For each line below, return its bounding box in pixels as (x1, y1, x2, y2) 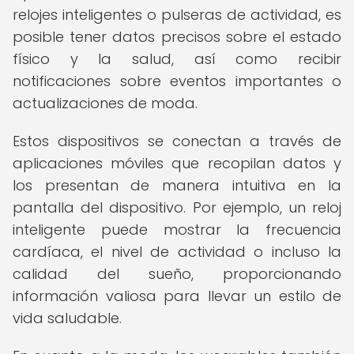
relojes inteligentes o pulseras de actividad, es (13, 5, 341, 24)
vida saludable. (13, 308, 122, 328)
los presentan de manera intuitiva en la (13, 175, 341, 195)
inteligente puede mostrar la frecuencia (13, 220, 341, 239)
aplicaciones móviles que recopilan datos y (13, 153, 341, 173)
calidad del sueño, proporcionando (13, 264, 341, 284)
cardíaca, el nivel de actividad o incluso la (13, 242, 341, 262)
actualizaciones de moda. (13, 93, 198, 113)
